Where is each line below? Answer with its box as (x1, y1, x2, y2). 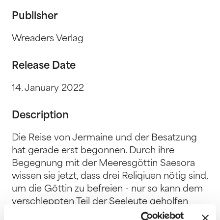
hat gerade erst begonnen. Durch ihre (12, 146, 174, 156)
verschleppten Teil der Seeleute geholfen (12, 197, 188, 207)
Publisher (12, 11, 58, 22)
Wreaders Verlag (12, 34, 83, 44)
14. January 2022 (12, 83, 84, 93)
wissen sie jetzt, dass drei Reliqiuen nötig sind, (12, 171, 208, 181)
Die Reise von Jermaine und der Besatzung (12, 133, 197, 143)
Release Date (12, 61, 76, 71)
